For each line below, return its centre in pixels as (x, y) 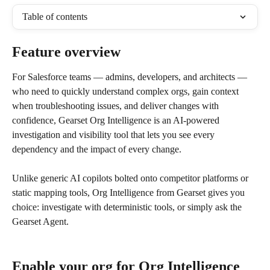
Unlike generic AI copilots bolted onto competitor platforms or (131, 178)
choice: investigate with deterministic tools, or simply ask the (128, 207)
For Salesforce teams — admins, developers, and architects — (131, 77)
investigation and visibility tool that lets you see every (115, 135)
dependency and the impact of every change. (97, 149)
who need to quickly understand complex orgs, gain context (127, 91)
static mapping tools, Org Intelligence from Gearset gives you (130, 193)
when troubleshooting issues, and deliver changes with (117, 106)
